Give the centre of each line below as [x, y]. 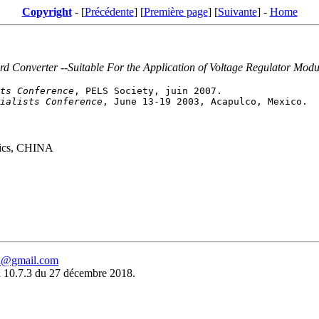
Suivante [237, 12]
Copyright [47, 12]
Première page [176, 12]
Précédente [109, 12]
